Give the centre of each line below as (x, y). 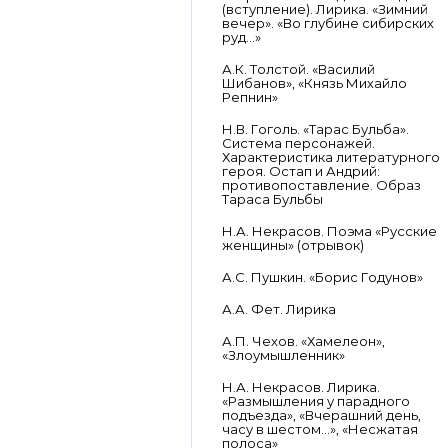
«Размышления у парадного (316, 401)
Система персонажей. (298, 143)
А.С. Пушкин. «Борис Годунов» (322, 277)
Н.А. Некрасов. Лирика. (301, 387)
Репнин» (250, 97)
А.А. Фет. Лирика (279, 309)
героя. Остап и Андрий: (301, 171)
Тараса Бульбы (272, 199)
